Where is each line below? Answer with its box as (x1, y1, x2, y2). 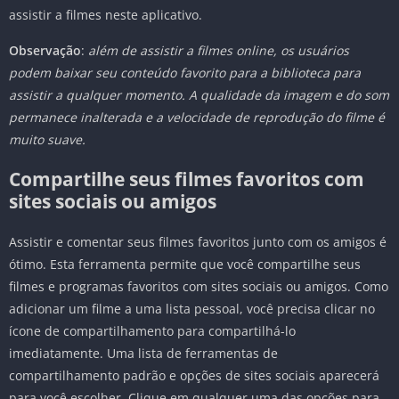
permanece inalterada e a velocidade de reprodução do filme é (9, 109, 385, 126)
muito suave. (9, 131, 85, 149)
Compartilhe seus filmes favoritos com (9, 167, 364, 192)
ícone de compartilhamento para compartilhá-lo (9, 322, 296, 340)
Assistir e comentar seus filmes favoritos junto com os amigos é (9, 233, 387, 251)
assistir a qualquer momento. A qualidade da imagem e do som (9, 86, 389, 104)
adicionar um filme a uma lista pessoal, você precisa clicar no (9, 300, 375, 318)
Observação (9, 42, 81, 60)
